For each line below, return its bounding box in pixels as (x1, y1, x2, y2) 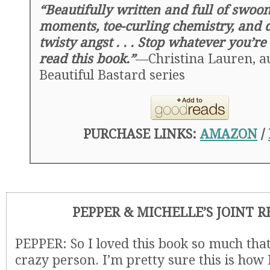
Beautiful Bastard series (39, 67, 185, 83)
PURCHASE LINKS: (83, 127, 200, 142)
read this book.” (39, 51, 136, 66)
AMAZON (200, 127, 257, 142)
